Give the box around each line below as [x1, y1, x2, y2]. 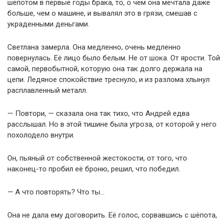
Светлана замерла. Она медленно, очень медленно [7, 43, 181, 52]
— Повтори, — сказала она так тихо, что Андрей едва [7, 109, 190, 118]
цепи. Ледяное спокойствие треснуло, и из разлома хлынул [7, 75, 210, 84]
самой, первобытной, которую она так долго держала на [7, 64, 202, 73]
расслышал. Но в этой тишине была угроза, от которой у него [7, 120, 217, 129]
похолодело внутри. [7, 131, 75, 139]
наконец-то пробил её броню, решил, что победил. [7, 165, 180, 173]
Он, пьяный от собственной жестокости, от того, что [7, 154, 187, 163]
